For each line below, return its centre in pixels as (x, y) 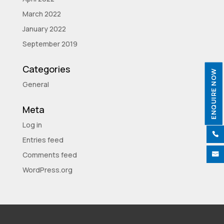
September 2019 (50, 44)
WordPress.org (47, 170)
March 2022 (41, 14)
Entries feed (43, 140)
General (35, 84)
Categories (46, 69)
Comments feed (49, 155)
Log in (32, 125)
